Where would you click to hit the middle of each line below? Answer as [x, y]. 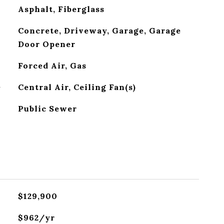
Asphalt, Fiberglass [61, 9]
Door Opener [46, 44]
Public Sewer [47, 108]
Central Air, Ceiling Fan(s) [77, 87]
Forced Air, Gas [52, 65]
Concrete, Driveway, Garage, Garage [99, 30]
